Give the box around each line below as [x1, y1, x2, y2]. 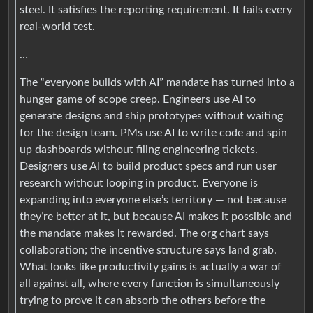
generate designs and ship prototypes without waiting [20, 110, 283, 122]
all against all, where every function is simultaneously [20, 277, 279, 289]
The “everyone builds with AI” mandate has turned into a [20, 76, 295, 88]
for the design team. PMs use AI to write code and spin [20, 126, 287, 138]
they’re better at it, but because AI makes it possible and [20, 210, 292, 222]
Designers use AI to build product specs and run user [20, 160, 277, 172]
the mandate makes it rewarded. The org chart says [20, 227, 269, 239]
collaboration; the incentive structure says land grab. [20, 244, 277, 256]
